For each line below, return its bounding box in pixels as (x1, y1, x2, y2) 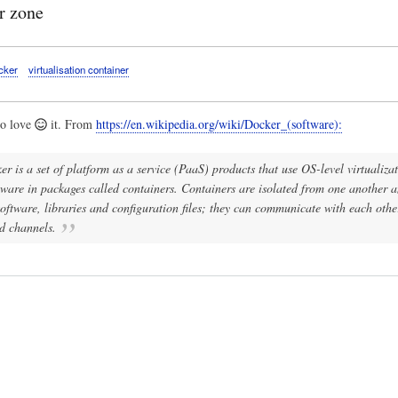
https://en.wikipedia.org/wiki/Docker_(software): (95, 115, 342, 133)
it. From (46, 115, 96, 133)
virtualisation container (28, 61, 129, 76)
